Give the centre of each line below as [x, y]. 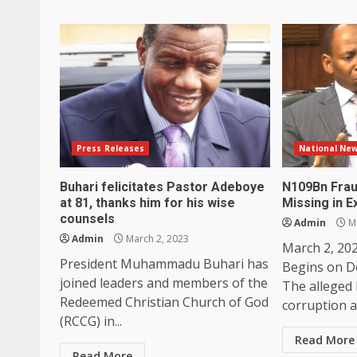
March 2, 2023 [156, 238]
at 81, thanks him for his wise [147, 202]
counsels [87, 218]
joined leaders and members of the [164, 282]
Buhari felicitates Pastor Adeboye [162, 186]
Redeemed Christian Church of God [164, 302]
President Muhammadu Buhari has [164, 263]
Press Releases [111, 148]
